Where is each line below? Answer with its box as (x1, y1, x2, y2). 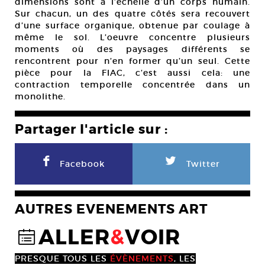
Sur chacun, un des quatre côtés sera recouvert (15, 8, 250, 20)
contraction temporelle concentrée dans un (15, 79, 250, 91)
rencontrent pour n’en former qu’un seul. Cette (15, 56, 250, 67)
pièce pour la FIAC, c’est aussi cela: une (15, 67, 250, 79)
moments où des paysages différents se (15, 44, 250, 55)
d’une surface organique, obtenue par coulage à (15, 20, 250, 31)
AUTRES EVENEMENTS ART (15, 201, 208, 218)
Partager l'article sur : (15, 121, 168, 138)
